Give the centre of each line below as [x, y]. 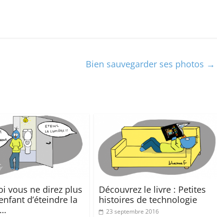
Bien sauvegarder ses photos [146, 64]
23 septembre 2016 [132, 212]
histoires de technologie [148, 200]
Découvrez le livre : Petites [152, 190]
